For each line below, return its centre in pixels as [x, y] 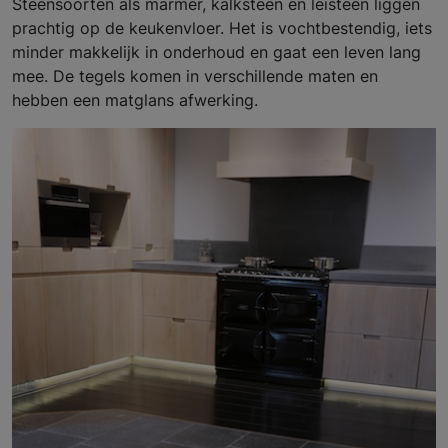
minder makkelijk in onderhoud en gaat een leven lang [216, 52]
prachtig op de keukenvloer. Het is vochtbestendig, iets [222, 28]
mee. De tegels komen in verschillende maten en [195, 76]
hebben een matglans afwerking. [135, 100]
